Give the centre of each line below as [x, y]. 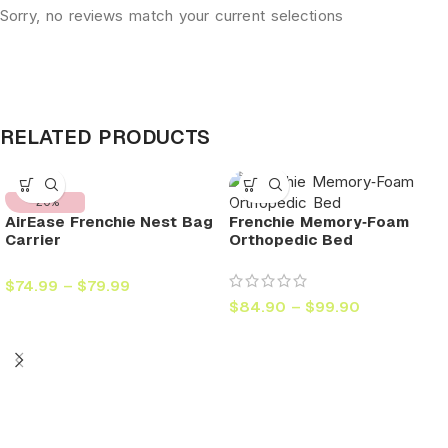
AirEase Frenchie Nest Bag [109, 221]
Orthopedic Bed [291, 239]
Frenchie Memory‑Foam [319, 221]
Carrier [33, 239]
